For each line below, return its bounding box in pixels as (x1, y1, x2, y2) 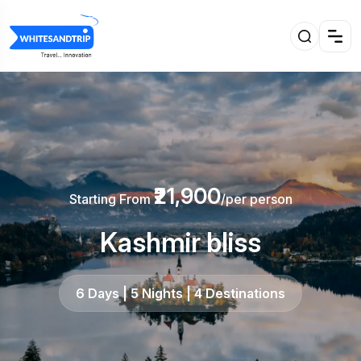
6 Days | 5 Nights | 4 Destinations (76, 285, 285, 302)
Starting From (68, 191, 154, 208)
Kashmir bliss (100, 226, 261, 259)
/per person (220, 191, 293, 208)
